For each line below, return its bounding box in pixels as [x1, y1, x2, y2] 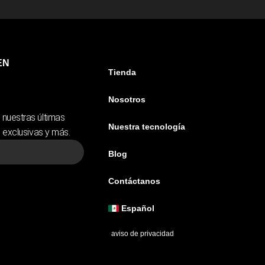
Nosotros [108, 95, 146, 105]
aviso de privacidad [111, 230, 174, 238]
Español [121, 203, 155, 214]
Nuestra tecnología [108, 122, 186, 132]
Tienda [108, 67, 137, 77]
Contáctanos [108, 176, 161, 186]
